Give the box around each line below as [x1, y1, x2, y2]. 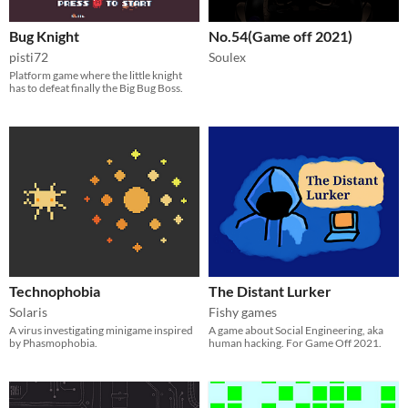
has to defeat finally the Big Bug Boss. [9, 80, 183, 95]
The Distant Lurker [209, 282, 331, 301]
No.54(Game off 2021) [209, 26, 352, 45]
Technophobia [9, 282, 100, 301]
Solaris [9, 304, 47, 321]
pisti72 [9, 48, 48, 65]
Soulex [209, 48, 246, 65]
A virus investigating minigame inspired [9, 323, 193, 338]
